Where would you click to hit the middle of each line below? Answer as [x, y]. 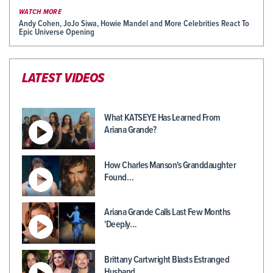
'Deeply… [120, 225]
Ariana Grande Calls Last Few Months [167, 213]
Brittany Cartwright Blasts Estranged [167, 260]
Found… [119, 177]
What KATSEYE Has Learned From [162, 118]
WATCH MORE [40, 12]
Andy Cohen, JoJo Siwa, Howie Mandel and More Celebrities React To [134, 24]
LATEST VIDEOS [63, 79]
